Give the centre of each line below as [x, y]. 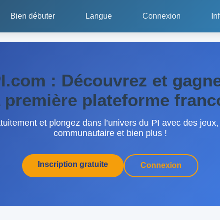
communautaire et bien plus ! [110, 133]
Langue [99, 16]
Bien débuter [33, 16]
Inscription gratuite [73, 165]
